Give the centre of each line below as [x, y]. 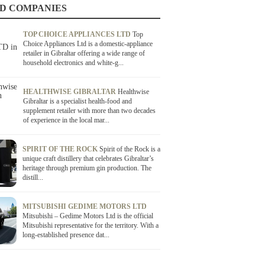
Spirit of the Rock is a [130, 149]
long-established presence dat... [66, 235]
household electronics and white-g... [73, 63]
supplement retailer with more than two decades [89, 111]
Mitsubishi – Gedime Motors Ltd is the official [88, 216]
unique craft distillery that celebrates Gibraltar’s [88, 159]
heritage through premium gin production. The [87, 168]
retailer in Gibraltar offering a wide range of [84, 53]
